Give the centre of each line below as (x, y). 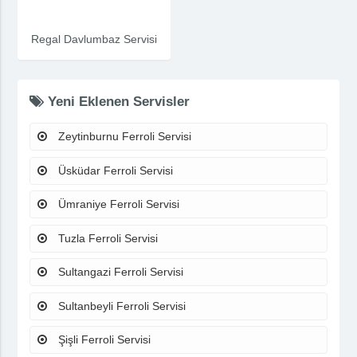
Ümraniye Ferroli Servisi (118, 204)
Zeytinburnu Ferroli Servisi (124, 137)
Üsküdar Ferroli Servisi (114, 170)
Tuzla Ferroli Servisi (107, 238)
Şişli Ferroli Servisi (103, 340)
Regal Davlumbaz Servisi (94, 39)
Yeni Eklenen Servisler (117, 102)
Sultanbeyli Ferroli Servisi (121, 306)
